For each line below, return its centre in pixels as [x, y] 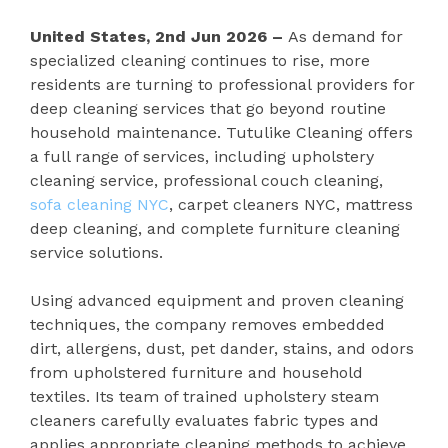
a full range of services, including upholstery [202, 156]
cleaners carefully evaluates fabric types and [204, 420]
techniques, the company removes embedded [207, 324]
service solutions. [96, 252]
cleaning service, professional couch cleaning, [206, 180]
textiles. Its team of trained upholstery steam [204, 396]
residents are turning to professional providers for [222, 84]
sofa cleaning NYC [99, 204]
